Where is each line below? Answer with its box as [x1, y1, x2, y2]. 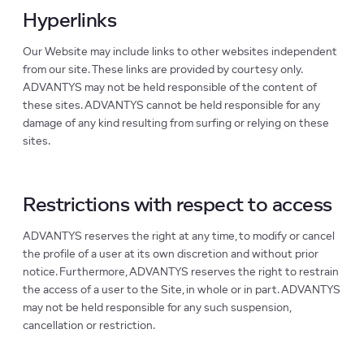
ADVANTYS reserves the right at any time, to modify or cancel [23, 231, 335, 243]
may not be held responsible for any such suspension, [23, 302, 291, 314]
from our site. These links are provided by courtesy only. [23, 64, 302, 76]
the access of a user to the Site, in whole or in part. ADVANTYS [23, 284, 340, 297]
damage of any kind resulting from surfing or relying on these [23, 118, 329, 130]
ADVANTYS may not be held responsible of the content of [23, 82, 317, 94]
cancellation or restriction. [23, 320, 155, 332]
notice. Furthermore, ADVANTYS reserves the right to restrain [23, 266, 339, 279]
